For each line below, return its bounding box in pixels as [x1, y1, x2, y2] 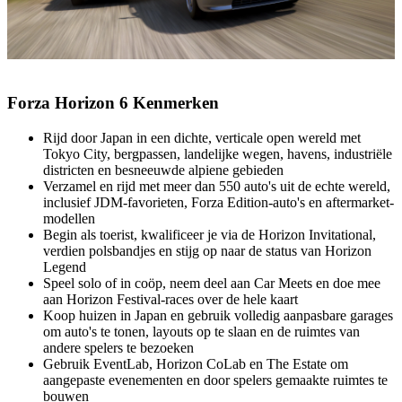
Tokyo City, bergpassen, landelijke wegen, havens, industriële [43, 146, 392, 162]
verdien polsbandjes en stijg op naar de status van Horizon [43, 243, 371, 259]
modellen [43, 211, 95, 227]
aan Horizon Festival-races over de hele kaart [43, 292, 298, 308]
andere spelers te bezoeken [43, 340, 194, 356]
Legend [43, 259, 86, 275]
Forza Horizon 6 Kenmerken [7, 93, 219, 113]
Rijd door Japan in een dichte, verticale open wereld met [43, 130, 361, 146]
